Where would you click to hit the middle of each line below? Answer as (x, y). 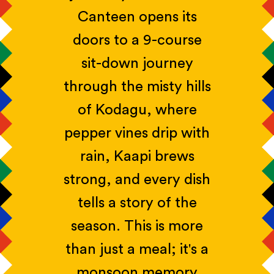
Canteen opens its (137, 17)
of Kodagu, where (137, 110)
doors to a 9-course (137, 40)
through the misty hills (137, 87)
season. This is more (137, 226)
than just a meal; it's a (137, 249)
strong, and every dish (137, 180)
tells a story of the (137, 203)
